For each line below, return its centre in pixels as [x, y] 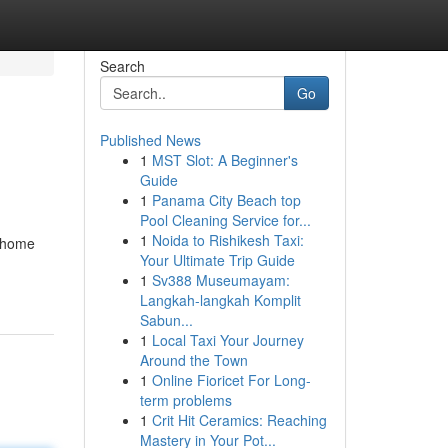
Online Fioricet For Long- [231, 380]
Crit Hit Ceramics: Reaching [239, 420]
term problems [185, 400]
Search [122, 66]
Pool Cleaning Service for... [225, 220]
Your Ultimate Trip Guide [217, 260]
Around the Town [193, 360]
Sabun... [166, 320]
